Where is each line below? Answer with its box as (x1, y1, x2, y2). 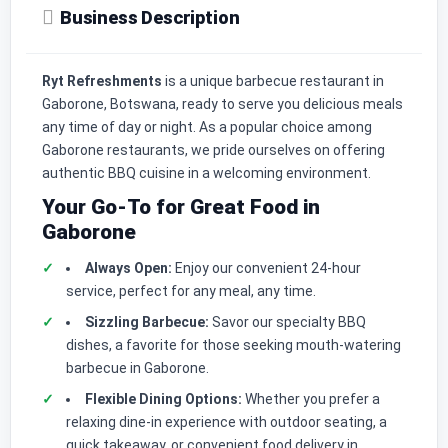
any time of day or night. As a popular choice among (42, 118, 372, 135)
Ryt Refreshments (42, 72, 162, 89)
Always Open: (85, 259, 172, 276)
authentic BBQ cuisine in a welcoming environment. (42, 164, 371, 181)
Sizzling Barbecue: (85, 313, 209, 330)
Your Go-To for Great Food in (42, 194, 320, 219)
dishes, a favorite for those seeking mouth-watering (66, 336, 401, 353)
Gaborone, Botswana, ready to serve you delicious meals (42, 95, 403, 112)
